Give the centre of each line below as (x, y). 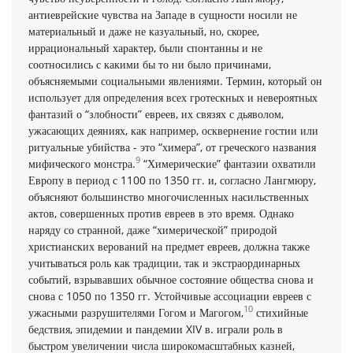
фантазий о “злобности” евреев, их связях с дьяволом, (156, 113)
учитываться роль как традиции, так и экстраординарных (164, 262)
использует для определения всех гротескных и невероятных (173, 97)
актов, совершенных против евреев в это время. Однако (161, 213)
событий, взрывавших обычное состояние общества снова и (171, 279)
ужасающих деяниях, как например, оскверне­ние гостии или (173, 130)
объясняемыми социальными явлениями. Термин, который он (175, 80)
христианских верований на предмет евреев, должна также (169, 246)
